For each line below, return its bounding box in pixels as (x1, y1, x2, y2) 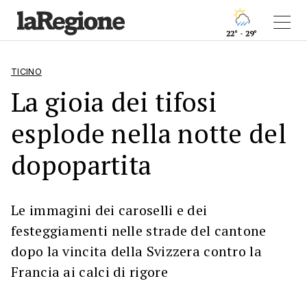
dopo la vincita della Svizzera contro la (11, 242, 262, 260)
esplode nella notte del (11, 116, 286, 151)
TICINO (11, 66, 42, 77)
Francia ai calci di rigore (11, 262, 168, 281)
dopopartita (11, 147, 152, 182)
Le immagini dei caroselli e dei (11, 201, 208, 219)
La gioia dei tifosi (11, 84, 217, 119)
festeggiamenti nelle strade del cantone (11, 221, 267, 240)
